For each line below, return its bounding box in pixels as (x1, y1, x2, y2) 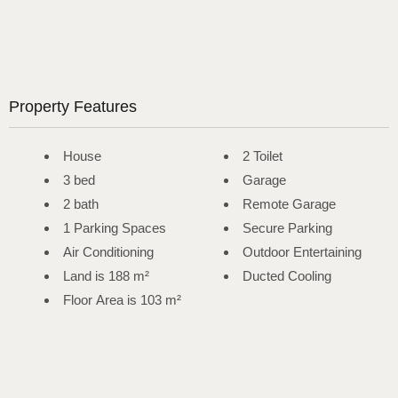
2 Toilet (242, 148, 283, 164)
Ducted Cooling (242, 268, 331, 284)
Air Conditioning (63, 244, 154, 260)
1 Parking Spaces (63, 220, 166, 236)
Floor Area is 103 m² (63, 292, 181, 308)
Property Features (9, 98, 137, 116)
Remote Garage (242, 196, 336, 212)
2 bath (63, 196, 99, 212)
